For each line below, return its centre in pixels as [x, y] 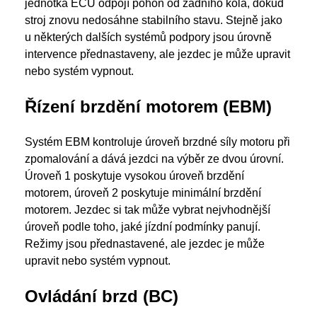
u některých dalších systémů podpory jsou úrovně [148, 37]
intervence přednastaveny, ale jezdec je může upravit [157, 54]
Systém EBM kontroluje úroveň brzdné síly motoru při [157, 142]
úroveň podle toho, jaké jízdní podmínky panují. [143, 227]
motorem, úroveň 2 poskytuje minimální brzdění [143, 193]
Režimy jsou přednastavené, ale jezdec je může [145, 244]
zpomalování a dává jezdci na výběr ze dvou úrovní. [154, 159]
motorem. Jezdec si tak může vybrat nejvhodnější [148, 210]
